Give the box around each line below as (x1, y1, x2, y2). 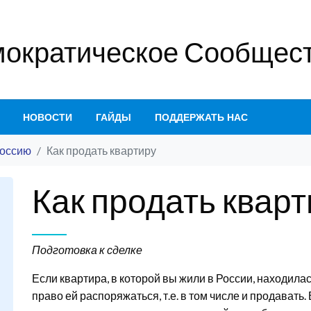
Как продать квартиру (47, 144, 158, 157)
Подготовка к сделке (32, 243, 142, 256)
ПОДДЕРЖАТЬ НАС (155, 112, 248, 123)
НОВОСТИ (23, 112, 72, 123)
